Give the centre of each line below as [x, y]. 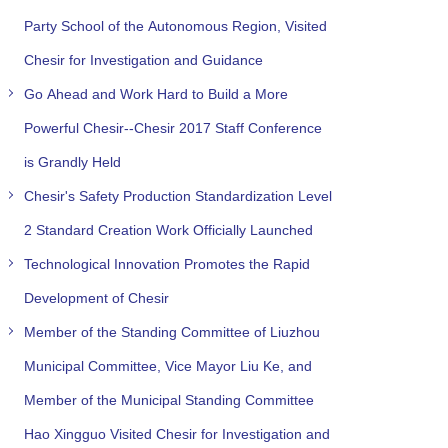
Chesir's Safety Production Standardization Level [177, 195]
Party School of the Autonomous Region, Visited [175, 25]
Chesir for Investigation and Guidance [143, 59]
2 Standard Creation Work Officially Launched [168, 229]
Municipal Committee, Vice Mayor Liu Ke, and [167, 365]
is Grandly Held [72, 161]
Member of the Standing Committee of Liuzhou [171, 331]
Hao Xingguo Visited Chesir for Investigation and [176, 433]
